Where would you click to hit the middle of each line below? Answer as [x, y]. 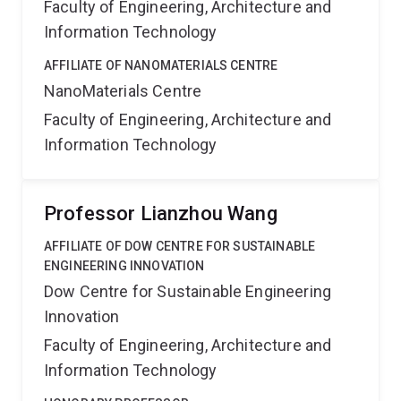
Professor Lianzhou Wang [161, 213]
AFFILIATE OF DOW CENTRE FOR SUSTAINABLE [180, 246]
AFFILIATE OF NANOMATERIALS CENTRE [161, 65]
